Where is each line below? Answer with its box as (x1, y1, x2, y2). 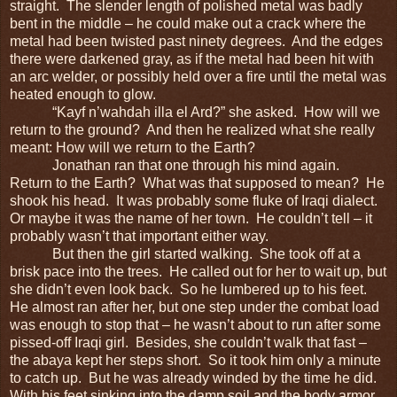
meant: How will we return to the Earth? (10, 139, 255, 155)
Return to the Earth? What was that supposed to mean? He (10, 175, 385, 191)
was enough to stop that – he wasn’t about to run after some (10, 316, 381, 332)
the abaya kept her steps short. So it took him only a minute (10, 352, 381, 368)
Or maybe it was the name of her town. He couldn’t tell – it (10, 210, 372, 226)
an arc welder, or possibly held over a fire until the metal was (10, 68, 386, 84)
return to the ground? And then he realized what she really (10, 121, 375, 137)
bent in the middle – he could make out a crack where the (10, 15, 366, 31)
